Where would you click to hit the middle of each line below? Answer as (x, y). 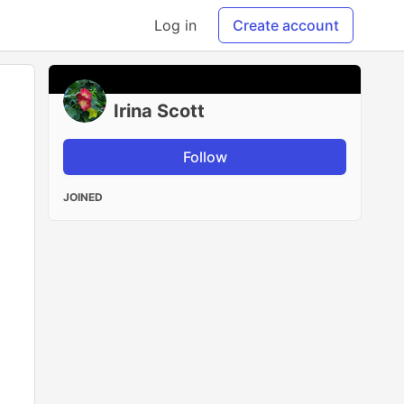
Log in (175, 25)
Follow (205, 157)
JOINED (83, 197)
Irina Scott (160, 111)
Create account (286, 25)
